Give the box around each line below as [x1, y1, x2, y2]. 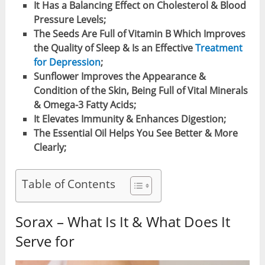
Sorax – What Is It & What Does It [15, 212, 231, 232]
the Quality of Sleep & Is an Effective [33, 41, 195, 55]
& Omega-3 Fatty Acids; [33, 98, 136, 112]
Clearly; [33, 141, 66, 154]
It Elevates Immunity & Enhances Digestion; [33, 112, 226, 126]
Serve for [15, 231, 75, 251]
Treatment [195, 41, 243, 55]
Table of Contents [22, 176, 116, 192]
